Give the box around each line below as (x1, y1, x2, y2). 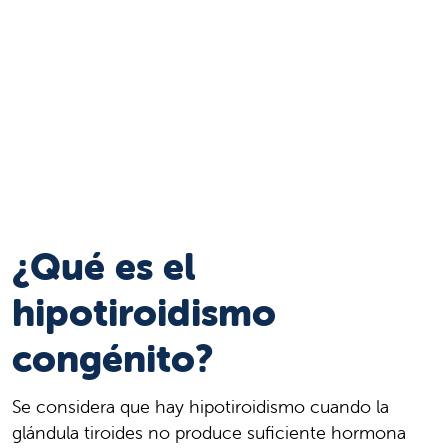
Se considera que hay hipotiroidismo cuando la (12, 395, 389, 419)
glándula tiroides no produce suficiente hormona (12, 421, 406, 445)
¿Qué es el (12, 243, 196, 291)
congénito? (12, 335, 214, 383)
